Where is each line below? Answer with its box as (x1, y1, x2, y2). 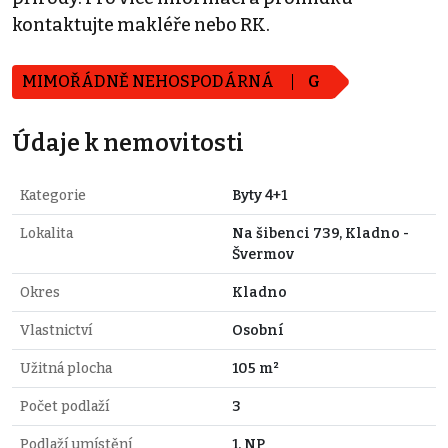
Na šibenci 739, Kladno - (232, 225, 409, 243)
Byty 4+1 (232, 187, 287, 205)
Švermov (232, 246, 294, 264)
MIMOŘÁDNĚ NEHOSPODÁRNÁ (22, 72, 277, 92)
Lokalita (20, 225, 73, 243)
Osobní (232, 322, 284, 340)
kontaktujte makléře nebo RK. (12, 14, 270, 37)
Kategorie (20, 187, 86, 205)
